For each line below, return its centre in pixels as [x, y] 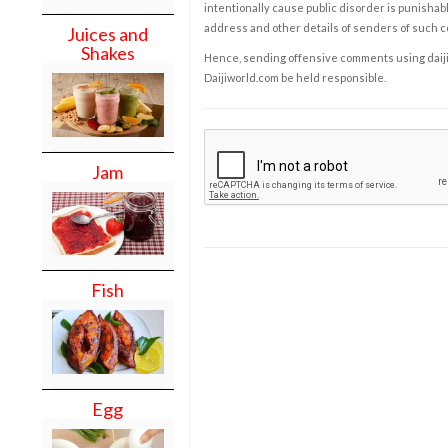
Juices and [108, 33]
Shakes [107, 52]
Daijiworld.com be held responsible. [294, 77]
